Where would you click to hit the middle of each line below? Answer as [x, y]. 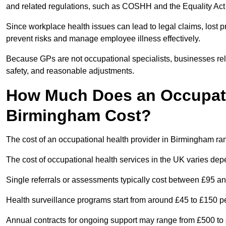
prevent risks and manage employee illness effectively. [103, 39]
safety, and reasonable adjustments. [70, 71]
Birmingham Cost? [79, 116]
